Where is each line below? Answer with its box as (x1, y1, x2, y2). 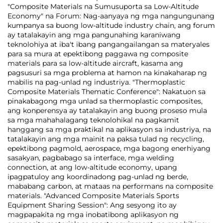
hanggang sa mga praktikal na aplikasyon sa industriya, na (7, 125, 211, 134)
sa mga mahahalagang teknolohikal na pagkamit (7, 115, 179, 124)
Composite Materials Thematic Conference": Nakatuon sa (7, 87, 206, 96)
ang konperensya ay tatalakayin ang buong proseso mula (7, 106, 207, 115)
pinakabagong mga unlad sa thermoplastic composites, (7, 97, 203, 106)
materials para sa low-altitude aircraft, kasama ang (7, 59, 183, 68)
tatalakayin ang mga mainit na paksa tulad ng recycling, (7, 134, 204, 143)
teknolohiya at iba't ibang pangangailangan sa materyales (7, 40, 210, 49)
